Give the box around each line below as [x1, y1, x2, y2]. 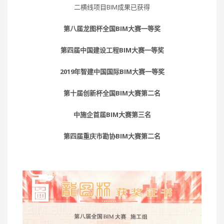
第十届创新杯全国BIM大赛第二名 [63, 88, 160, 98]
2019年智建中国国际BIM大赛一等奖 [59, 67, 164, 76]
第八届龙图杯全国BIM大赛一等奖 [63, 24, 160, 33]
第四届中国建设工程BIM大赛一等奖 [60, 45, 164, 55]
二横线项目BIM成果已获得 [74, 2, 150, 12]
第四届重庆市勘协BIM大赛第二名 [63, 131, 160, 141]
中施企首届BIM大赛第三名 [73, 110, 151, 119]
